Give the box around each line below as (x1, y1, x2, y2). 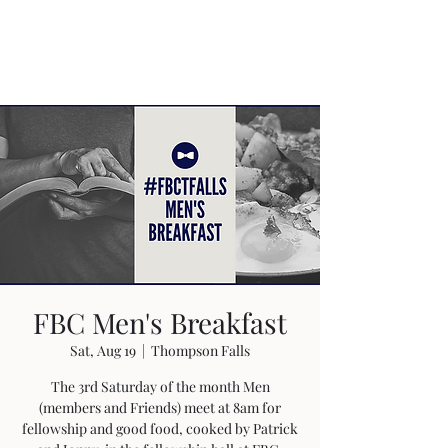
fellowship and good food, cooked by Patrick (22, 419, 298, 438)
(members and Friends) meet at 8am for (39, 398, 281, 417)
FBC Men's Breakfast (33, 304, 287, 341)
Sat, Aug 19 (70, 341, 136, 360)
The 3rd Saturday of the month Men (50, 377, 270, 396)
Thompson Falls (151, 341, 250, 360)
